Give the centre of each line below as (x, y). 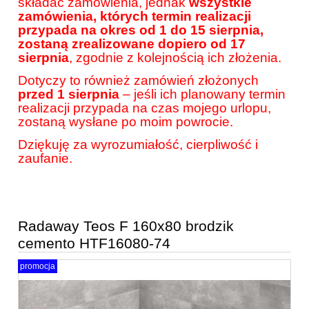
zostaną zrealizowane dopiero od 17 (132, 44)
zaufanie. (45, 159)
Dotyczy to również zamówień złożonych (138, 81)
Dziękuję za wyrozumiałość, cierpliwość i (138, 145)
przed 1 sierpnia (69, 94)
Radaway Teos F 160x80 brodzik (126, 226)
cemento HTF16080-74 (94, 243)
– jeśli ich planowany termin (202, 94)
